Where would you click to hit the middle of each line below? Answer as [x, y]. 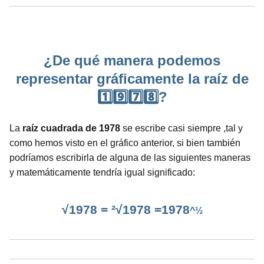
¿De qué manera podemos [132, 61]
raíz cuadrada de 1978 [71, 128]
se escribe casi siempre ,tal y [181, 128]
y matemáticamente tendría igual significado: [102, 173]
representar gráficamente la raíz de [132, 79]
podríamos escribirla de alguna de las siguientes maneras [130, 158]
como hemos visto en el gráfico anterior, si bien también [125, 143]
